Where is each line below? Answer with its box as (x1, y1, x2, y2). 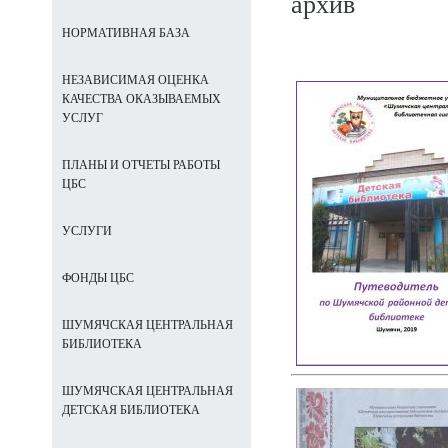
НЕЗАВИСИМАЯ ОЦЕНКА (62, 73, 209, 87)
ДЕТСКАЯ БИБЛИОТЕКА (62, 403, 200, 417)
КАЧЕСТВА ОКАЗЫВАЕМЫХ (62, 92, 221, 106)
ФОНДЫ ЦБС (62, 271, 134, 285)
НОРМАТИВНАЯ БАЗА (62, 26, 190, 40)
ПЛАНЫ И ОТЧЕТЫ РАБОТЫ (62, 158, 220, 172)
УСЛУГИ (62, 224, 112, 238)
